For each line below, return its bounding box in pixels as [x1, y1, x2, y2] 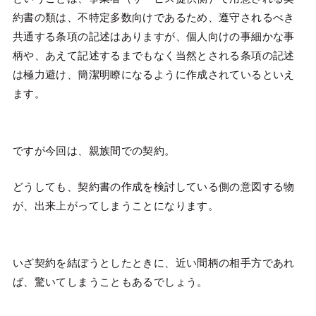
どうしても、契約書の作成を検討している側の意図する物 [12, 180, 295, 193]
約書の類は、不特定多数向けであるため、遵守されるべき [12, 11, 295, 23]
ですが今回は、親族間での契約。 [12, 144, 176, 157]
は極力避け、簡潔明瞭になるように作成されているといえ [12, 68, 295, 80]
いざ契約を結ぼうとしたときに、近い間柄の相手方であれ [12, 256, 295, 269]
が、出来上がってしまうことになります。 [12, 199, 219, 212]
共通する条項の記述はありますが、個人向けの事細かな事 [12, 30, 295, 42]
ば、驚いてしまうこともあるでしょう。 [12, 275, 208, 288]
